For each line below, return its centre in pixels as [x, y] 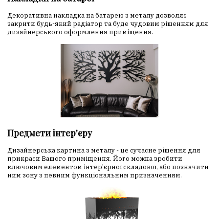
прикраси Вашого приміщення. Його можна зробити [95, 159]
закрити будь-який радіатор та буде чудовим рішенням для [108, 24]
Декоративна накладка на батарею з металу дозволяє [97, 16]
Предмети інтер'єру [50, 133]
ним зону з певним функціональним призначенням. [95, 175]
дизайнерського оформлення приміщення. [80, 32]
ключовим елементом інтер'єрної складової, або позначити [108, 167]
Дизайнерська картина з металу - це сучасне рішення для [104, 151]
